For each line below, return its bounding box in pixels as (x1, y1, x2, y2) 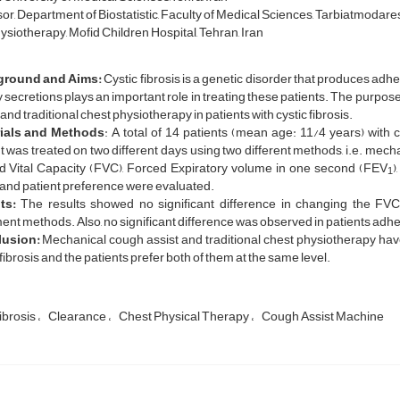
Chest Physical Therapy (118, 304, 251, 329)
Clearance (47, 304, 108, 329)
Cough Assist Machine (261, 304, 384, 329)
